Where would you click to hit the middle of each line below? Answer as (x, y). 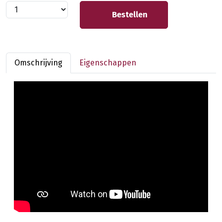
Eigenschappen (108, 62)
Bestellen (129, 14)
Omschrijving (38, 62)
